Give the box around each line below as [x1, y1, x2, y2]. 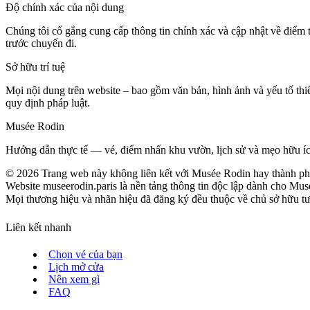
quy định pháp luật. [6, 96, 90, 109]
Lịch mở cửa [48, 261, 104, 273]
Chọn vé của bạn [48, 248, 122, 261]
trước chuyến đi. [6, 37, 77, 49]
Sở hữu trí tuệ [6, 60, 65, 73]
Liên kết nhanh [6, 221, 71, 233]
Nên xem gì [48, 273, 100, 286]
